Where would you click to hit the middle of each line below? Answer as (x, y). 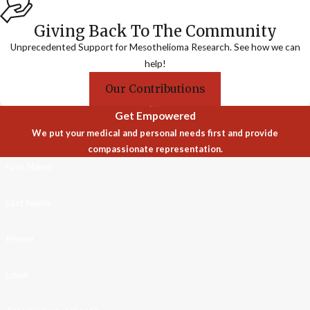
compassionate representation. (155, 149)
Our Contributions (155, 89)
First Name (28, 167)
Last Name (28, 203)
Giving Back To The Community (155, 31)
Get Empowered (155, 116)
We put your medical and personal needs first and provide (155, 133)
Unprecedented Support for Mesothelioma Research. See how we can (155, 47)
